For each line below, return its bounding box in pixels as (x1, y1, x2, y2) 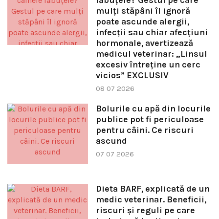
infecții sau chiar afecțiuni (95, 27, 208, 38)
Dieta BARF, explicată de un (95, 183, 210, 194)
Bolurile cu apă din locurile (95, 103, 211, 114)
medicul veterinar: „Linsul (95, 48, 207, 60)
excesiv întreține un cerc (95, 59, 200, 70)
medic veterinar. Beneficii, (95, 194, 206, 205)
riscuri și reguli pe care (95, 204, 195, 216)
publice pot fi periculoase (95, 114, 204, 125)
